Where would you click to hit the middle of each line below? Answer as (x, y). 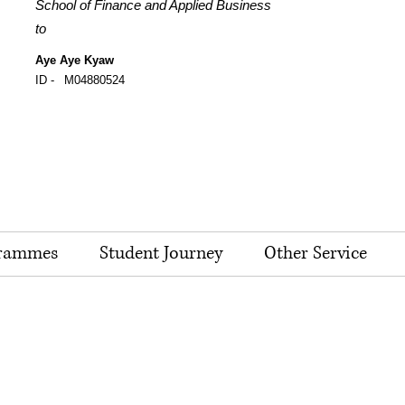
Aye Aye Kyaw (75, 60)
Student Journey (161, 254)
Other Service (316, 254)
